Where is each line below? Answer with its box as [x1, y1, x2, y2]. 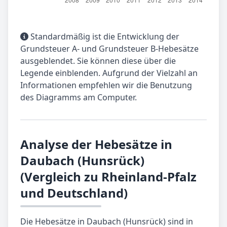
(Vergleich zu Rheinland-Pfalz [20, 168, 197, 185]
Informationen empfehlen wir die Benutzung [20, 79, 192, 91]
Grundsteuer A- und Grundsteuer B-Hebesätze [20, 43, 199, 54]
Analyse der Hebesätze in [20, 135, 172, 153]
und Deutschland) [20, 184, 128, 201]
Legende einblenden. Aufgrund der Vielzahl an [20, 67, 198, 79]
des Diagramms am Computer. [20, 91, 137, 103]
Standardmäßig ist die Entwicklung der [28, 30, 179, 42]
